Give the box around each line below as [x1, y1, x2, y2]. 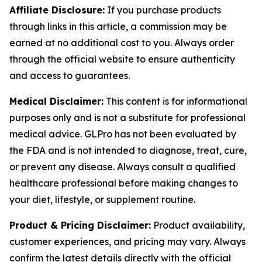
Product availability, [151, 219, 245, 231]
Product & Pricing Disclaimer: [9, 219, 151, 231]
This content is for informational [104, 95, 247, 107]
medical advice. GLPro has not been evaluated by [9, 128, 236, 140]
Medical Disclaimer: [9, 95, 104, 107]
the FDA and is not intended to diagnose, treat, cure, [9, 144, 247, 156]
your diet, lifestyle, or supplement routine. [9, 194, 195, 205]
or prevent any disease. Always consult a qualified [9, 161, 236, 173]
